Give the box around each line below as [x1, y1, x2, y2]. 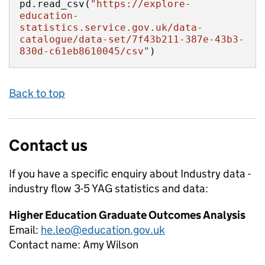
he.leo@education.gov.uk [41, 223, 165, 237]
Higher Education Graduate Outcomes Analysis [9, 208, 245, 222]
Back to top [9, 86, 65, 100]
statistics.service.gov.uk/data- [20, 22, 203, 33]
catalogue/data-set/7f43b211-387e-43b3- [20, 34, 244, 45]
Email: [9, 223, 41, 237]
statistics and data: [112, 182, 208, 195]
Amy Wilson [83, 238, 138, 251]
